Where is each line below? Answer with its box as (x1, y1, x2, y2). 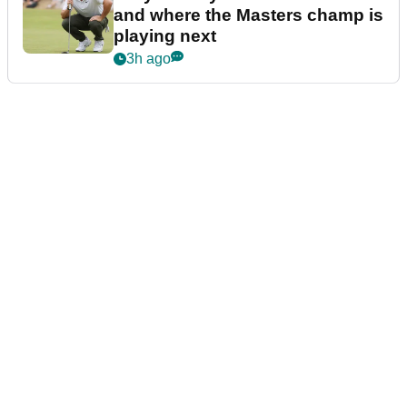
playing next (114, 26, 216, 46)
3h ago (126, 51, 171, 67)
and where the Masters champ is (114, 5, 383, 25)
